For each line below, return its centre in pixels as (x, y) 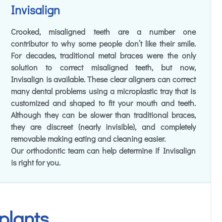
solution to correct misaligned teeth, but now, (103, 67)
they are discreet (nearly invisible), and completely (103, 127)
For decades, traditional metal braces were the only (103, 55)
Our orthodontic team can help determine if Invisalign (103, 151)
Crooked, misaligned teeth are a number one (103, 32)
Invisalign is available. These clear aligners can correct (103, 79)
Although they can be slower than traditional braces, (103, 115)
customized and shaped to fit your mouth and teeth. (103, 103)
